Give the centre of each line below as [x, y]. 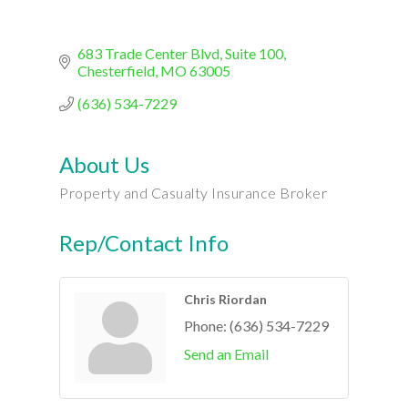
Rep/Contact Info [144, 242]
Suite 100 [254, 53]
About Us [104, 164]
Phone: [205, 325]
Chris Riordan [225, 299]
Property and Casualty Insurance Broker [193, 192]
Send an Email [226, 353]
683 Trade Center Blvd [148, 53]
